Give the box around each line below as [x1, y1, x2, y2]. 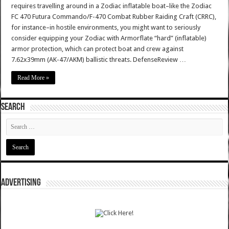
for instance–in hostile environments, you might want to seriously [11, 24, 201, 32]
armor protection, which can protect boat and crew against [11, 45, 184, 53]
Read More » [17, 74, 50, 82]
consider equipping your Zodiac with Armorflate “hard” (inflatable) [11, 34, 207, 42]
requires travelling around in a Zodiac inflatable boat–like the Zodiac [11, 2, 212, 10]
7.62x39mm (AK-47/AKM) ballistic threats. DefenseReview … [11, 56, 187, 64]
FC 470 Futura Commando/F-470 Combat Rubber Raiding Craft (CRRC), [11, 13, 217, 21]
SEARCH [1, 102, 26, 113]
